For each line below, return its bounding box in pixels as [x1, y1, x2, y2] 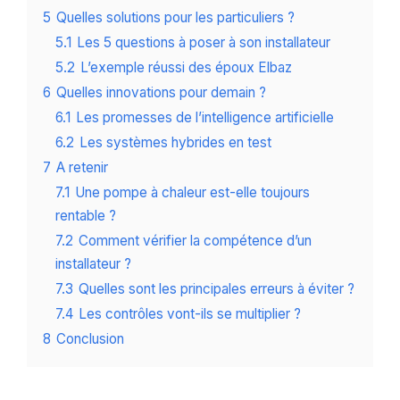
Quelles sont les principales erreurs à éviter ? [79, 280, 354, 298]
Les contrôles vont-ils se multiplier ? [79, 305, 301, 323]
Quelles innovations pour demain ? [56, 84, 266, 102]
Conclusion [56, 330, 124, 348]
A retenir [56, 159, 108, 177]
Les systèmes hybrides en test [79, 134, 271, 152]
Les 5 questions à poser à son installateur [77, 34, 330, 52]
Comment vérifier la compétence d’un [79, 232, 312, 250]
